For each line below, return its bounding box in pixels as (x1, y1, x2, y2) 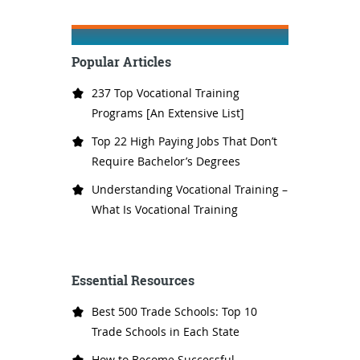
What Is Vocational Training (92, 202, 238, 218)
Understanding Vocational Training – (92, 182, 288, 198)
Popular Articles (72, 53, 171, 72)
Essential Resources (72, 272, 194, 290)
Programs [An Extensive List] (92, 105, 244, 121)
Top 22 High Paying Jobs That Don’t (92, 133, 277, 149)
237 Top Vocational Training (92, 85, 239, 101)
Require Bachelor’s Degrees (92, 153, 240, 170)
